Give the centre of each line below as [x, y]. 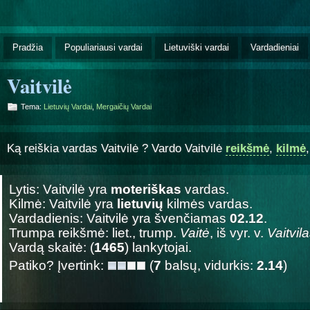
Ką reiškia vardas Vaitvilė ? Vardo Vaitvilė [116, 148]
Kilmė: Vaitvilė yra [63, 203]
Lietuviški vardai [197, 47]
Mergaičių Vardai [124, 106]
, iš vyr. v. [238, 232]
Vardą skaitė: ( [52, 247]
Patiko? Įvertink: [58, 265]
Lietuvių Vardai [68, 106]
